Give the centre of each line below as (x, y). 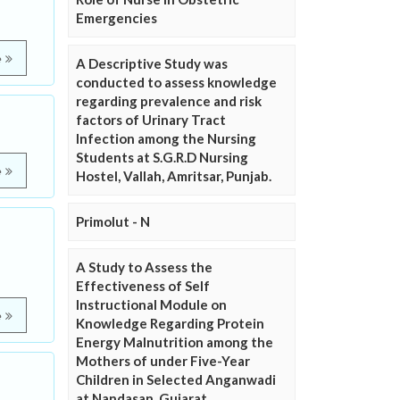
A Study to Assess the (144, 267)
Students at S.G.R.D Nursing (162, 158)
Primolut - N (113, 222)
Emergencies (117, 18)
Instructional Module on (151, 305)
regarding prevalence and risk (169, 101)
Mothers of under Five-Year (163, 361)
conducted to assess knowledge (176, 83)
